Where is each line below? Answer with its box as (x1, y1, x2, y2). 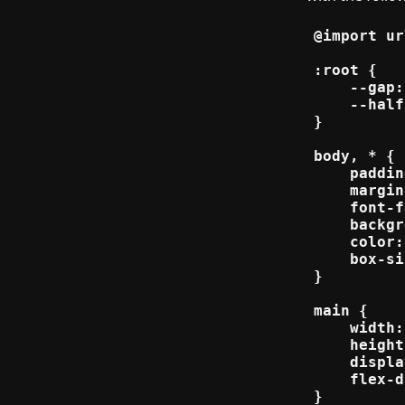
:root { (314, 61, 377, 80)
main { (314, 302, 368, 320)
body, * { (314, 147, 395, 165)
